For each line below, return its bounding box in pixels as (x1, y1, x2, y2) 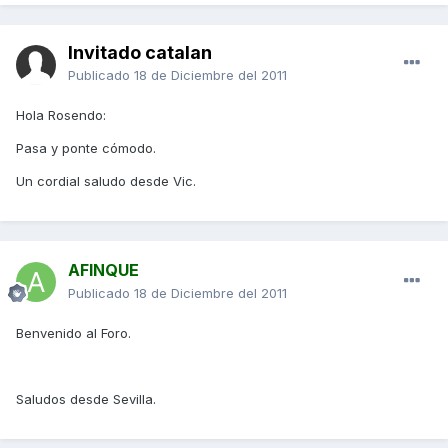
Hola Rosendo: (16, 107, 106, 124)
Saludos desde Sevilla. (16, 391, 156, 408)
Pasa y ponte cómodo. (16, 140, 156, 157)
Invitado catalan (68, 42, 212, 64)
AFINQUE (68, 260, 139, 281)
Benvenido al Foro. (16, 325, 131, 342)
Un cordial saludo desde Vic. (16, 173, 196, 190)
